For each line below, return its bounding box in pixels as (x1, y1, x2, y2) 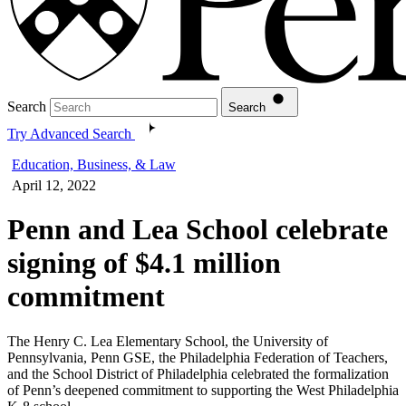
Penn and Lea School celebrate (7, 213, 388, 246)
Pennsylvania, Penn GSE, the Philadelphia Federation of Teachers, (7, 349, 388, 365)
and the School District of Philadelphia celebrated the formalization (7, 365, 389, 382)
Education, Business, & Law (12, 156, 176, 172)
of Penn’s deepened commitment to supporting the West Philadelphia (7, 382, 399, 398)
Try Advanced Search (7, 125, 131, 141)
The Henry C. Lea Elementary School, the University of (7, 333, 328, 349)
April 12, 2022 (12, 177, 96, 193)
